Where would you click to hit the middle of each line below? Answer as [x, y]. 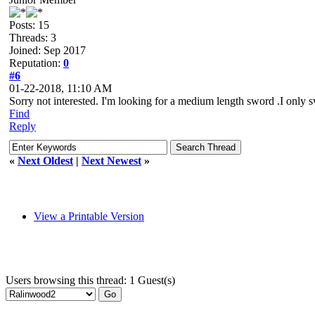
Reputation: [36, 63]
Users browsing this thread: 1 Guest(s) [90, 280]
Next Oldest [45, 161]
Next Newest [111, 161]
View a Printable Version [89, 216]
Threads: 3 [33, 38]
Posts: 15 [29, 25]
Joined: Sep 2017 [47, 50]
